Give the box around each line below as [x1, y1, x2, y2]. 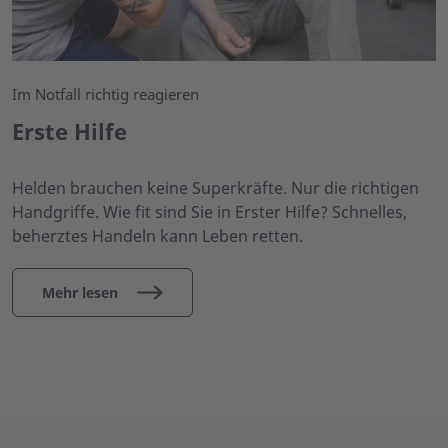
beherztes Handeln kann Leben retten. [12, 224, 303, 247]
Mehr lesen [42, 282, 118, 302]
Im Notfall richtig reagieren [12, 83, 199, 104]
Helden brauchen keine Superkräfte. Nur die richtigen [12, 176, 419, 199]
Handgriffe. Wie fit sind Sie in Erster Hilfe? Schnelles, [12, 200, 407, 223]
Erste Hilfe [12, 115, 127, 146]
